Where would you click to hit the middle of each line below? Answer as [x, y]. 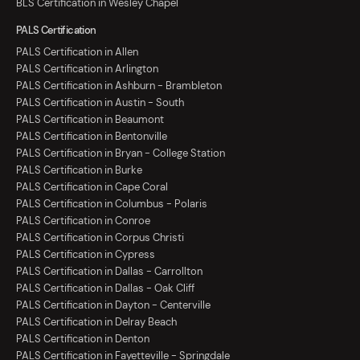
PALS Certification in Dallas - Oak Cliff [105, 288]
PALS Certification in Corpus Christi [100, 238]
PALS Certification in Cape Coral [92, 187]
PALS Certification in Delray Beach [96, 322]
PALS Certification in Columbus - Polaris [112, 204]
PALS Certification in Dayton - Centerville [113, 305]
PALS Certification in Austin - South [100, 103]
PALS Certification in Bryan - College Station [121, 153]
